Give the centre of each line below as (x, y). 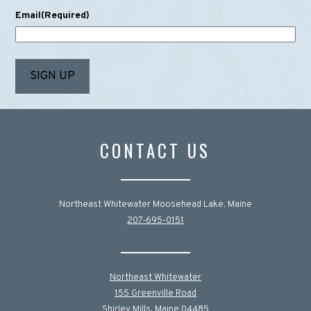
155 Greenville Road (155, 293)
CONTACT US (155, 150)
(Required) (65, 16)
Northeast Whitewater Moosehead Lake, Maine (155, 204)
